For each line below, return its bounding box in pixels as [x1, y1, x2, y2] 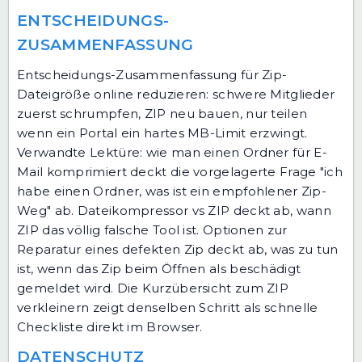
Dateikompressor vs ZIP [77, 202, 230, 218]
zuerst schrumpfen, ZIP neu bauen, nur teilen [17, 105, 308, 121]
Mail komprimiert [17, 163, 127, 179]
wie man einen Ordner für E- [145, 144, 327, 160]
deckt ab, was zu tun [204, 241, 339, 257]
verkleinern [17, 299, 90, 315]
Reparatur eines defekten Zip [17, 241, 204, 257]
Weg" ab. [17, 202, 78, 218]
